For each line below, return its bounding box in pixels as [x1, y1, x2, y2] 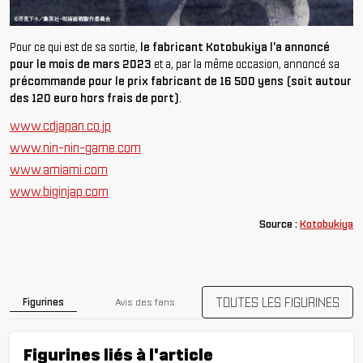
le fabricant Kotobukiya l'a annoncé [138, 39, 330, 54]
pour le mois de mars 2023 [10, 56, 152, 71]
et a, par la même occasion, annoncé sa [152, 56, 340, 71]
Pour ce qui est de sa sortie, [10, 39, 138, 54]
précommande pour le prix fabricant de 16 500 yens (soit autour [10, 73, 352, 88]
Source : [259, 216, 300, 231]
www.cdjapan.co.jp [10, 117, 111, 134]
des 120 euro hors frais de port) [10, 90, 179, 105]
